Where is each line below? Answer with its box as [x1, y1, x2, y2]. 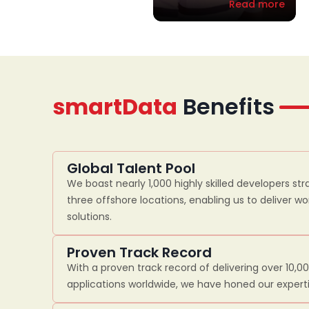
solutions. [66, 210, 112, 224]
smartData [52, 91, 177, 123]
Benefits [177, 91, 275, 123]
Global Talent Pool [66, 159, 195, 179]
